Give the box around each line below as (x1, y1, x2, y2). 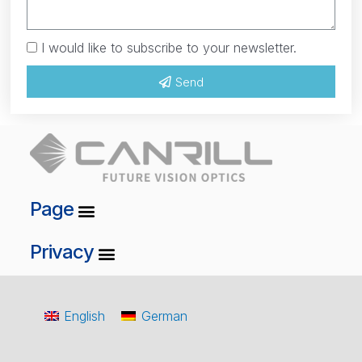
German (141, 307, 187, 324)
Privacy (29, 239, 94, 263)
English (64, 307, 106, 324)
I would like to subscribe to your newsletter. (41, 40, 297, 57)
